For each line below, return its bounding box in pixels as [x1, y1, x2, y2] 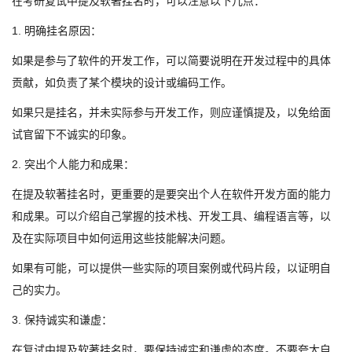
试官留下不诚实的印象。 [12, 128, 133, 141]
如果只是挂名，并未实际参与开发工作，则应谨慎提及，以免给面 [12, 106, 331, 119]
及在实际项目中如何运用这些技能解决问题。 [12, 232, 232, 244]
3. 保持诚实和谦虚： [12, 313, 112, 326]
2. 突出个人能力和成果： [12, 158, 134, 170]
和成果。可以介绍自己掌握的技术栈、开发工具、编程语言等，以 [12, 210, 331, 222]
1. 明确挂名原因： [12, 24, 101, 37]
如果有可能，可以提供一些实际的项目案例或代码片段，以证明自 [12, 262, 331, 274]
